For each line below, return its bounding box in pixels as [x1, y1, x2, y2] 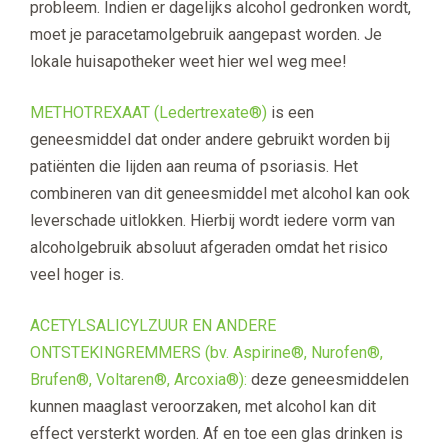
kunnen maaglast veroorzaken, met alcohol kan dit [30, 397, 376, 417]
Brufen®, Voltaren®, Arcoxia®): [30, 370, 251, 390]
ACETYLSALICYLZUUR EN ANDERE [30, 316, 276, 336]
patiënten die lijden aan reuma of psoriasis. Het [30, 157, 358, 177]
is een [267, 103, 314, 123]
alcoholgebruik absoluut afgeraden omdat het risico [30, 238, 388, 258]
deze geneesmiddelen [251, 370, 409, 390]
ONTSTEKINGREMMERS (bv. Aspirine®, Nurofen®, [30, 343, 383, 363]
